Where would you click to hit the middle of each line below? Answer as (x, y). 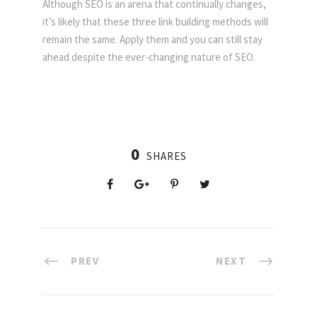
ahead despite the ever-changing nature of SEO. (149, 57)
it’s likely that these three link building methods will (155, 21)
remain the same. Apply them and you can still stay (152, 39)
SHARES (166, 156)
